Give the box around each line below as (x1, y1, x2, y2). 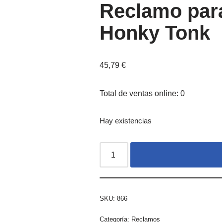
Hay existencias (99, 117, 152, 125)
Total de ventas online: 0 (99, 89, 185, 98)
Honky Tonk (99, 22, 210, 44)
